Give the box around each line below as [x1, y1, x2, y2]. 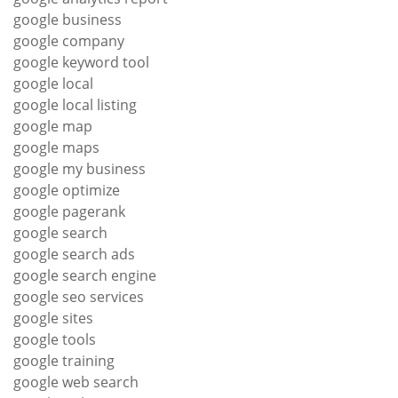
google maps [13, 137, 99, 157]
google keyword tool [13, 52, 149, 72]
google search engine [13, 265, 156, 285]
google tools [13, 329, 96, 349]
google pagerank [13, 201, 125, 221]
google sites [13, 307, 93, 328]
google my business [13, 158, 146, 179]
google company [13, 30, 124, 51]
